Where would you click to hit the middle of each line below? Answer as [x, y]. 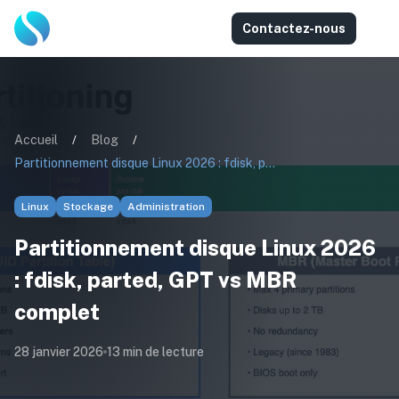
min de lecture [162, 352]
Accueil [36, 140]
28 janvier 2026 [59, 352]
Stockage [88, 207]
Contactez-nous [294, 28]
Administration [166, 207]
